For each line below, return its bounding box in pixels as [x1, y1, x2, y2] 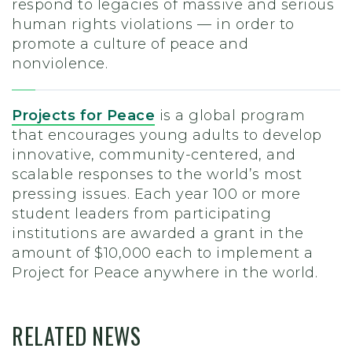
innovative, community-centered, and [12, 145, 296, 163]
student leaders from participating [12, 204, 271, 222]
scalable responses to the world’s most [12, 165, 302, 183]
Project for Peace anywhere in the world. [12, 263, 322, 281]
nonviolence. [12, 54, 116, 72]
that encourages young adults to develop [12, 126, 322, 144]
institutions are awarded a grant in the [12, 224, 304, 242]
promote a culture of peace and [12, 35, 248, 53]
